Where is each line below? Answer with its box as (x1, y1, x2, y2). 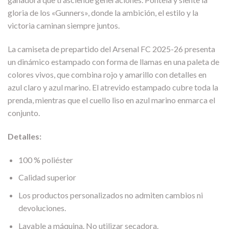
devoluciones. (18, 202, 66, 213)
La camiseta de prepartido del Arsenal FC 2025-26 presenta (8, 44, 215, 54)
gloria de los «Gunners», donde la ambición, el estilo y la (8, 8, 198, 18)
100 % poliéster (18, 154, 73, 165)
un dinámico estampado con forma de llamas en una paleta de (8, 57, 219, 67)
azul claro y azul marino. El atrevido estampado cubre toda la (8, 82, 218, 93)
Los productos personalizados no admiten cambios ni (18, 190, 203, 200)
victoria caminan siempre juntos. (8, 20, 120, 31)
